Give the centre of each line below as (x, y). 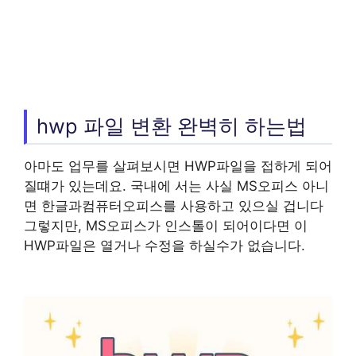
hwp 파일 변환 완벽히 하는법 (172, 126)
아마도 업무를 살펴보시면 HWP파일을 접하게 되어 (178, 166)
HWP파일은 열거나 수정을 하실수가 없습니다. (164, 246)
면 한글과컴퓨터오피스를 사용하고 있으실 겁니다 (174, 206)
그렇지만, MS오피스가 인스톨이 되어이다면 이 (166, 226)
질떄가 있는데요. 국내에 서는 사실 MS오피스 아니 (176, 186)
